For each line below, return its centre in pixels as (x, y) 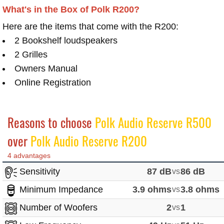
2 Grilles (31, 55)
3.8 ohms (200, 190)
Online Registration (53, 83)
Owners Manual (46, 69)
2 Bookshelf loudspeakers (66, 41)
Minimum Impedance (60, 190)
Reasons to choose (51, 122)
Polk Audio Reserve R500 (153, 122)
